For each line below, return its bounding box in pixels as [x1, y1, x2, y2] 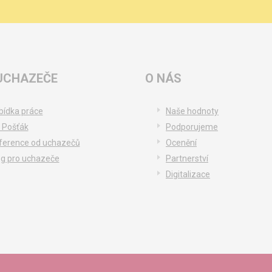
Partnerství [166, 154, 208, 163]
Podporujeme [166, 122, 218, 132]
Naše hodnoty [166, 106, 219, 116]
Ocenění [166, 138, 197, 148]
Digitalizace [166, 169, 210, 179]
